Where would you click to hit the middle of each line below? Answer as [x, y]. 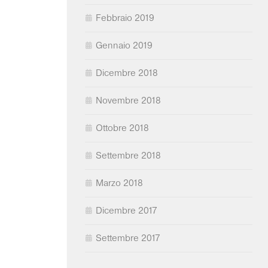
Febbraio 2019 [125, 18]
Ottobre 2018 [122, 128]
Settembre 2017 [128, 238]
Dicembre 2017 [127, 211]
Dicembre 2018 [127, 73]
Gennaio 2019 [124, 45]
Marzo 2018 [119, 183]
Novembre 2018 [128, 100]
